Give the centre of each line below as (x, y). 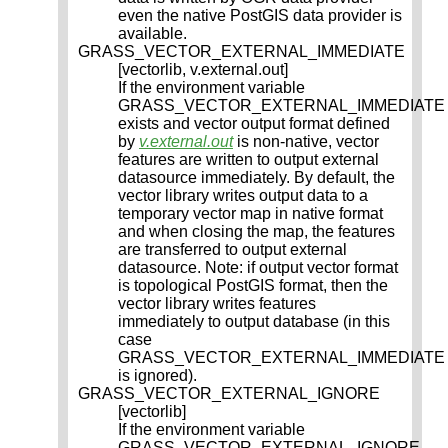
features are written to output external (248, 160)
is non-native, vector (306, 142)
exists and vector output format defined (254, 124)
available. (152, 34)
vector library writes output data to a (243, 196)
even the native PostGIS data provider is (260, 16)
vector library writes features (217, 304)
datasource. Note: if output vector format (258, 268)
